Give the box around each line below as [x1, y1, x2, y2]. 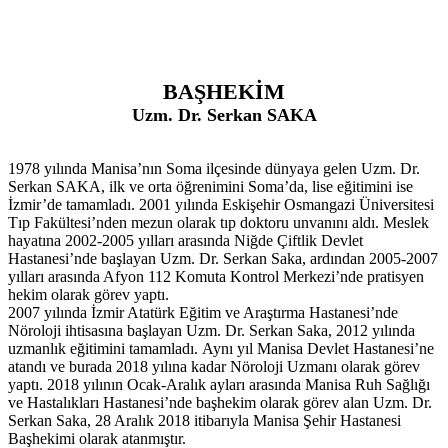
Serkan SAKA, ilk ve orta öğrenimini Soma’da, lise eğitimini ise [8, 177, 413, 195]
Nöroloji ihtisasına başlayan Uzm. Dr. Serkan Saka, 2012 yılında [8, 321, 415, 339]
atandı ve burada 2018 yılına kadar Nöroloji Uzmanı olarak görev [8, 357, 420, 375]
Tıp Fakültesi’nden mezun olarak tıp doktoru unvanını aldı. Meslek [8, 213, 429, 231]
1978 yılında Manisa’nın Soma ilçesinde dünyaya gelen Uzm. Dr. [8, 159, 420, 177]
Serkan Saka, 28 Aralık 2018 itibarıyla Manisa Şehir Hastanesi [8, 411, 401, 429]
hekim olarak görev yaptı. [8, 285, 173, 303]
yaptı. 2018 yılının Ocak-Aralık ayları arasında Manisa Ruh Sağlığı [8, 375, 430, 393]
